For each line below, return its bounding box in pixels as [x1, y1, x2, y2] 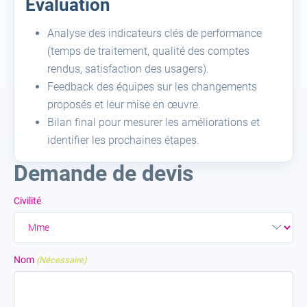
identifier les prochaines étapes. [47, 134, 199, 147]
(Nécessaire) [36, 255, 88, 265]
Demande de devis [14, 160, 193, 186]
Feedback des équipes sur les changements [47, 80, 257, 93]
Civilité [14, 195, 41, 206]
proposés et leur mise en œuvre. [47, 98, 201, 111]
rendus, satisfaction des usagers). [47, 62, 209, 75]
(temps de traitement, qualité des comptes [47, 45, 249, 58]
